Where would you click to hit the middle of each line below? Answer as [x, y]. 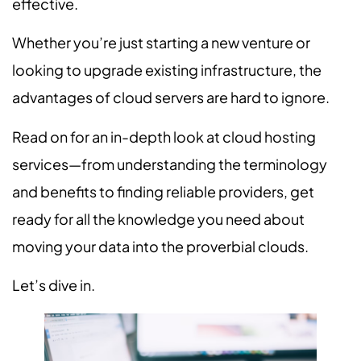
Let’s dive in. [54, 285]
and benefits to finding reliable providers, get [163, 191]
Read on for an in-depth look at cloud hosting [164, 136]
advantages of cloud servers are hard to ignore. [172, 98]
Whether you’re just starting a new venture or [161, 43]
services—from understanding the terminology [170, 164]
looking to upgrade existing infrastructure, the [167, 70]
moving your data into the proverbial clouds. [160, 246]
